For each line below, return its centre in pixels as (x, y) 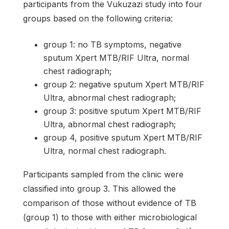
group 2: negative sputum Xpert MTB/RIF (124, 84)
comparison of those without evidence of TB (110, 203)
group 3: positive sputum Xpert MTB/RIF (122, 111)
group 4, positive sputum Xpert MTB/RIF (123, 137)
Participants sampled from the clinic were (103, 174)
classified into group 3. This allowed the (99, 189)
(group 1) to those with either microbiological (110, 217)
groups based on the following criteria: (98, 18)
